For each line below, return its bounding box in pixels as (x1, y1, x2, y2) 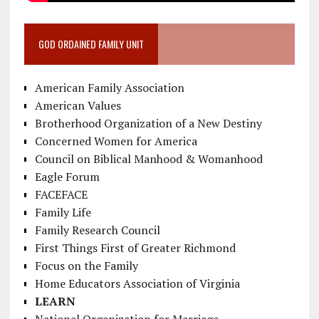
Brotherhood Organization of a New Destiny (34, 115, 262, 132)
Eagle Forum (34, 169, 100, 185)
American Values (34, 98, 121, 114)
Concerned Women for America (34, 133, 197, 150)
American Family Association (34, 80, 184, 96)
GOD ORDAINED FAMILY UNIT (38, 36, 144, 52)
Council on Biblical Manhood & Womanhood (34, 151, 263, 167)
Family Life (34, 204, 91, 221)
